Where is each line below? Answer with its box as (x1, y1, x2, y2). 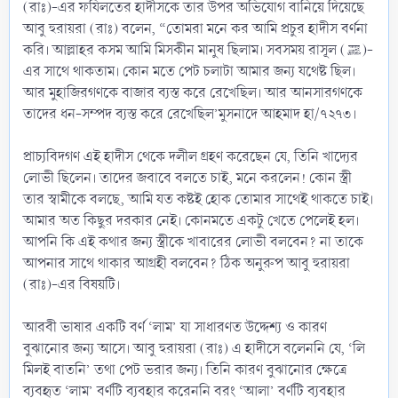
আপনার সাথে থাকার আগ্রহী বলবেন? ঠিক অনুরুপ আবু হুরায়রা (23, 252, 350, 274)
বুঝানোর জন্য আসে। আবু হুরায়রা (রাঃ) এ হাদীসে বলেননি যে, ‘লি (23, 338, 365, 359)
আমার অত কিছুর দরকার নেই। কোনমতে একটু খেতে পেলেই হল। (23, 210, 359, 231)
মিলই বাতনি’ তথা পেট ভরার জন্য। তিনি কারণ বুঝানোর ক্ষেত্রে (23, 359, 347, 380)
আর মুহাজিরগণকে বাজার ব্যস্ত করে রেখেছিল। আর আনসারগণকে (23, 82, 362, 103)
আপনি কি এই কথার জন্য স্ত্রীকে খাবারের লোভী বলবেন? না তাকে (23, 231, 363, 252)
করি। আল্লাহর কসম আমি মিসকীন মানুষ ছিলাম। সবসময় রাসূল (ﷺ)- (23, 39, 346, 60)
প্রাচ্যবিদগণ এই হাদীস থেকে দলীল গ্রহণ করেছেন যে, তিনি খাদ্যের (23, 146, 358, 167)
